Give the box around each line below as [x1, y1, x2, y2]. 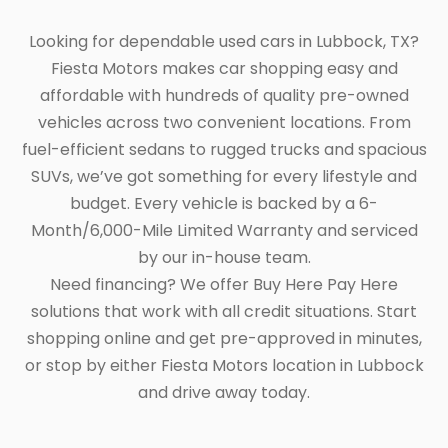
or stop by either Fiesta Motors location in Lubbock [24, 354, 424, 377]
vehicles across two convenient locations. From [37, 111, 411, 134]
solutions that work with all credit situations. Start [31, 300, 417, 323]
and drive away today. [138, 381, 310, 404]
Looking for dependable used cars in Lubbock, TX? [29, 30, 419, 53]
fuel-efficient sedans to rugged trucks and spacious [21, 138, 427, 161]
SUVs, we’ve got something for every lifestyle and [31, 165, 417, 188]
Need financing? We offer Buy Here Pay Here [50, 273, 398, 296]
